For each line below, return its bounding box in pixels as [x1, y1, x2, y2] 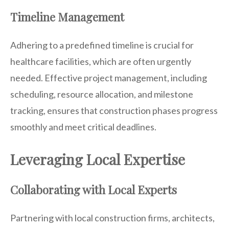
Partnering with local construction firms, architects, [10, 212, 215, 223]
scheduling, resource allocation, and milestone [10, 88, 193, 100]
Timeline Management [10, 9, 124, 25]
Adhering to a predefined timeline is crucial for [10, 39, 194, 51]
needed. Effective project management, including [10, 72, 207, 83]
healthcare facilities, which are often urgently [10, 55, 191, 67]
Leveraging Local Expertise [10, 149, 185, 169]
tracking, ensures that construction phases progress [10, 104, 218, 116]
